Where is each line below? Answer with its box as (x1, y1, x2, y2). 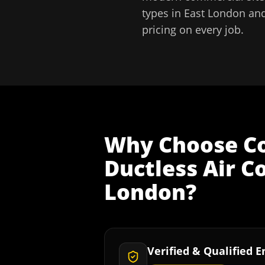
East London (184, 6, 245, 20)
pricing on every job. (142, 22, 244, 37)
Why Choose (104, 130, 243, 159)
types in (142, 6, 184, 20)
